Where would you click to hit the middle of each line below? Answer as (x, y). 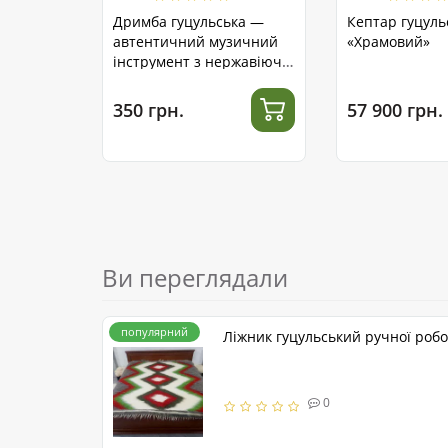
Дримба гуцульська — (188, 22)
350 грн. (148, 109)
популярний (154, 332)
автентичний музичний (195, 42)
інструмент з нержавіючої (203, 62)
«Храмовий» (388, 42)
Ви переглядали (195, 278)
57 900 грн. (395, 109)
